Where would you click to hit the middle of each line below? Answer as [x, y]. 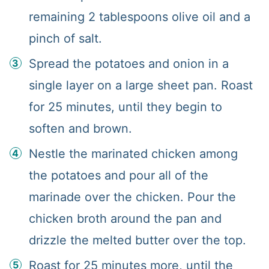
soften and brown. [80, 128]
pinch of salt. [65, 38]
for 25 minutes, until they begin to [125, 107]
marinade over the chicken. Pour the [132, 197]
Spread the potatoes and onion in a [128, 63]
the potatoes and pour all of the [118, 175]
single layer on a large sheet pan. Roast [141, 85]
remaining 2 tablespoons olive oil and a [139, 17]
